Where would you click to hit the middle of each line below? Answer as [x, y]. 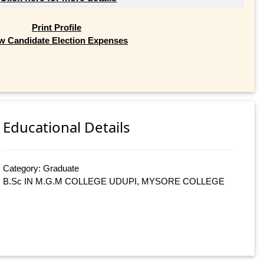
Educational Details [67, 127]
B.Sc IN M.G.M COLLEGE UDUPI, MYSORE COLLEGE [114, 181]
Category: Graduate [41, 169]
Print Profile [56, 27]
